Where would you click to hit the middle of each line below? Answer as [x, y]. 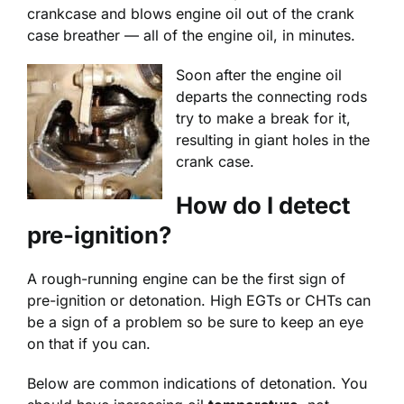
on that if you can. [89, 343]
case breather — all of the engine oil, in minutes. [191, 36]
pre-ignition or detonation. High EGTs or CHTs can [199, 300]
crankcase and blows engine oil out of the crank [191, 14]
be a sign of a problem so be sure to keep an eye [195, 321]
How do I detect [263, 206]
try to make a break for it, [263, 119]
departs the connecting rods [271, 97]
